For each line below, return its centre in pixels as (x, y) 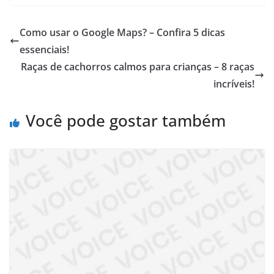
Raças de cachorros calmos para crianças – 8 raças (138, 66)
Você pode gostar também (126, 120)
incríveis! (234, 83)
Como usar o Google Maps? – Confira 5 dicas (122, 32)
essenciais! (44, 49)
